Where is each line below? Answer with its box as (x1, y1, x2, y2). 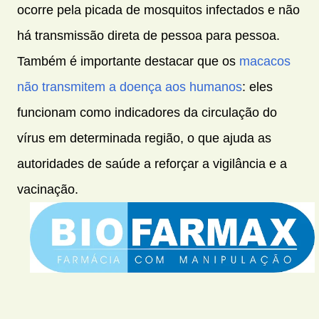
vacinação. (17, 182, 78, 197)
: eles (242, 80, 273, 95)
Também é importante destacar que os (17, 54, 239, 69)
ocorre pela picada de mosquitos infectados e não (17, 3, 300, 18)
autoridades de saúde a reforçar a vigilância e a (17, 157, 287, 172)
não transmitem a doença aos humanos (17, 80, 242, 95)
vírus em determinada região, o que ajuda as (17, 131, 271, 146)
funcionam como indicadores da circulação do (17, 105, 277, 120)
